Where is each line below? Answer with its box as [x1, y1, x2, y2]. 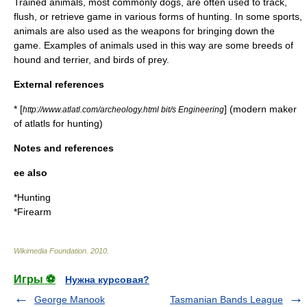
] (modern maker [224, 103, 297, 114]
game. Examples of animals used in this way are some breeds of [14, 40, 293, 51]
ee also [14, 167, 47, 178]
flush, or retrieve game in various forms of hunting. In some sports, [14, 11, 302, 22]
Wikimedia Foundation [14, 247, 86, 255]
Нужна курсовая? [65, 274, 149, 285]
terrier [63, 54, 88, 65]
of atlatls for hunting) [14, 118, 103, 129]
